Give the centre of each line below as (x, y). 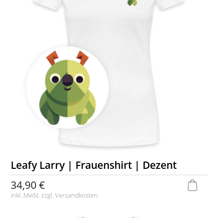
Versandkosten (77, 195)
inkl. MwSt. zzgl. (33, 195)
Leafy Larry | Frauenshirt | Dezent (94, 165)
